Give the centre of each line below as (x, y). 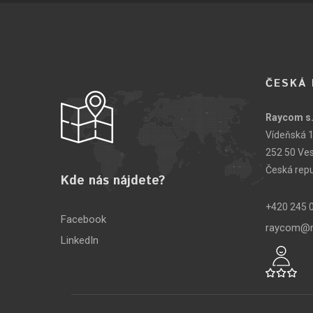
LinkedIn (80, 240)
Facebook (83, 219)
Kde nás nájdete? (113, 181)
